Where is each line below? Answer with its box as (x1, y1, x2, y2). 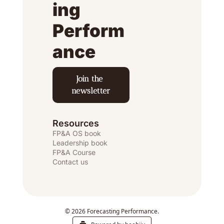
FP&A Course (52, 147, 95, 156)
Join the (76, 73, 103, 83)
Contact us (52, 157, 88, 166)
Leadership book (52, 138, 107, 147)
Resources (52, 117, 99, 128)
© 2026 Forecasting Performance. (65, 206, 159, 215)
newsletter (71, 85, 110, 95)
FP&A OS (52, 128, 82, 137)
